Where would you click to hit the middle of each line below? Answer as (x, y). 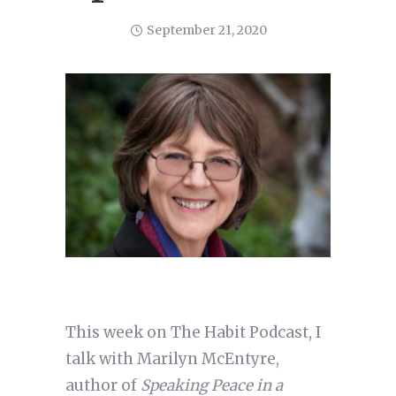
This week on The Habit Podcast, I (193, 333)
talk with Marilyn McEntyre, (172, 359)
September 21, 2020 (206, 30)
